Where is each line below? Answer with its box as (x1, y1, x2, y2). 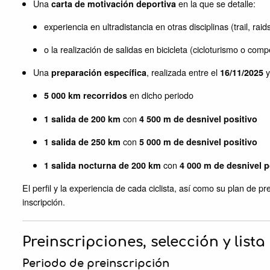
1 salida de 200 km (44, 112, 121, 125)
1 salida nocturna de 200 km (44, 159, 161, 171)
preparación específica (51, 66, 146, 79)
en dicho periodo (127, 89, 193, 102)
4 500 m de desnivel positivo (139, 112, 257, 125)
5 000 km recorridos (44, 89, 127, 102)
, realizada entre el (146, 66, 220, 79)
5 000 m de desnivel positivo (139, 136, 257, 148)
